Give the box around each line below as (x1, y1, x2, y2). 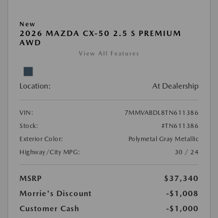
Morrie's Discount (19, 188, 91, 198)
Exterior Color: (19, 135, 64, 143)
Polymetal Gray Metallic (128, 135, 199, 143)
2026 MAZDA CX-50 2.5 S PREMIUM (19, 28, 182, 38)
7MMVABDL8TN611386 (124, 109, 199, 116)
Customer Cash (19, 203, 79, 213)
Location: (19, 81, 51, 91)
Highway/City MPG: (19, 148, 81, 156)
